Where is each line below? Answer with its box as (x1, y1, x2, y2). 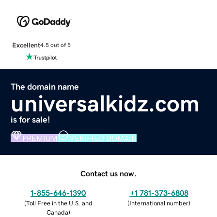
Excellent (12, 41, 40, 48)
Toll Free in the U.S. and (26, 200, 93, 206)
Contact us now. (80, 169, 137, 177)
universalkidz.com (11, 91, 200, 115)
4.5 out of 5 (40, 42, 71, 48)
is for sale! (11, 115, 51, 124)
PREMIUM (22, 134, 58, 142)
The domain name (11, 82, 79, 91)
